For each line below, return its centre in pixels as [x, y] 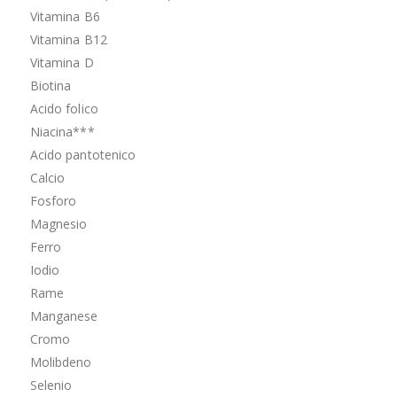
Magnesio [58, 223]
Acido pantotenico [83, 154]
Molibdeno [61, 362]
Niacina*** [62, 131]
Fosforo [53, 200]
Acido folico [64, 108]
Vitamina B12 [68, 39]
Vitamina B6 [65, 16]
